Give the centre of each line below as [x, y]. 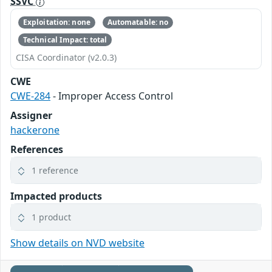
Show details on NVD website [77, 243]
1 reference [55, 170]
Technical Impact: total [65, 39]
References [37, 149]
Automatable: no [138, 22]
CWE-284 [30, 96]
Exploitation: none [56, 22]
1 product [51, 217]
